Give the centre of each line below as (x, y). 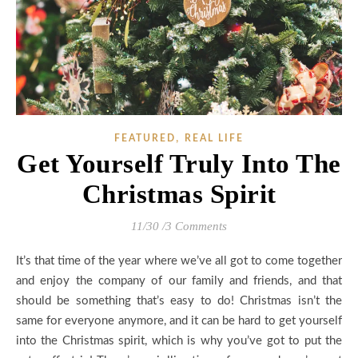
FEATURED (145, 138)
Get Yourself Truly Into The (179, 163)
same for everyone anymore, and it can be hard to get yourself (179, 320)
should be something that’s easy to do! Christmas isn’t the (179, 300)
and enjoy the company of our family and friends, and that (179, 280)
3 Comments (196, 226)
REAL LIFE (214, 138)
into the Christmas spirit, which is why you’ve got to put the (179, 340)
